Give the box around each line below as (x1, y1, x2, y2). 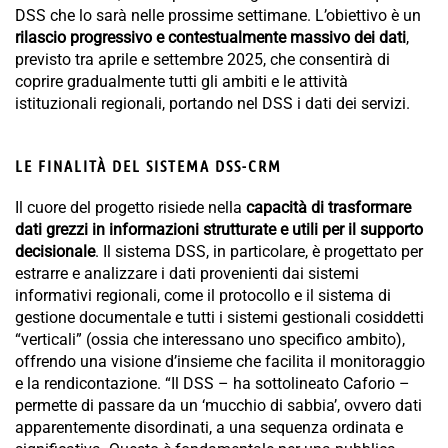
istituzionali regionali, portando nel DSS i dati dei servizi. (15, 94, 410, 114)
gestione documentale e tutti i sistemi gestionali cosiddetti (15, 308, 424, 328)
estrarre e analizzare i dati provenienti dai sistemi (15, 264, 359, 284)
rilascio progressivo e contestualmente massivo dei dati (15, 28, 406, 48)
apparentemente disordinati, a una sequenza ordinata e (15, 418, 403, 438)
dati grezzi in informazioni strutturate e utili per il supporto (15, 220, 423, 240)
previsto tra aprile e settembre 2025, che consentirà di (15, 50, 390, 70)
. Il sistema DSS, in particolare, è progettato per (95, 242, 423, 262)
